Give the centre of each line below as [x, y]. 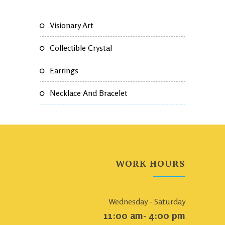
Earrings [64, 70]
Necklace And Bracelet [89, 93]
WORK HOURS [150, 163]
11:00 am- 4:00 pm [144, 215]
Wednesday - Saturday [147, 201]
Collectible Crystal [81, 48]
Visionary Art [72, 25]
